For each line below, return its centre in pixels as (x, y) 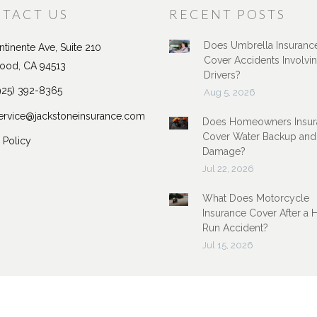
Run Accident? (236, 228)
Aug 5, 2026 (229, 93)
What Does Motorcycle (256, 198)
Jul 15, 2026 (228, 246)
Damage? (224, 152)
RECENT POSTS (227, 15)
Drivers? (222, 75)
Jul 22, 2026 (228, 169)
